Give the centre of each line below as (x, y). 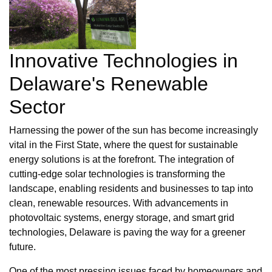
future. (22, 247)
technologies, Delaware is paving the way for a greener (127, 233)
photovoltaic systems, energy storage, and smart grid (122, 218)
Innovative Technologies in (124, 61)
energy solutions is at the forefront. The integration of (121, 160)
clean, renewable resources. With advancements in (119, 203)
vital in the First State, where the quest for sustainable (124, 145)
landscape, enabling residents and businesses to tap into (131, 189)
